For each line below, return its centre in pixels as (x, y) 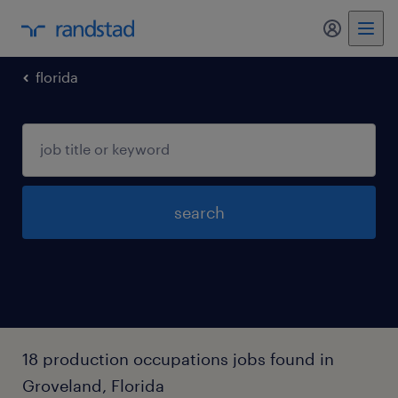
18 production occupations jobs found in (178, 359)
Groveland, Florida (93, 386)
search (199, 212)
